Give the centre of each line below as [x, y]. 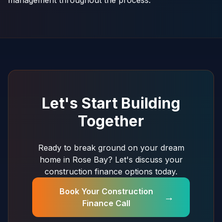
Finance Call [106, 203]
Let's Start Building [111, 103]
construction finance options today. [111, 171]
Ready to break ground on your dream [111, 148]
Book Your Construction [106, 191]
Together [111, 121]
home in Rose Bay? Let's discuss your [111, 160]
